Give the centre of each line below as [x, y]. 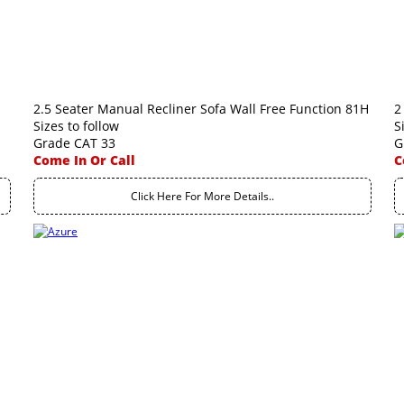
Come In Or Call [84, 160]
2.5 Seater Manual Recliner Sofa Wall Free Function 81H [201, 109]
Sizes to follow [76, 126]
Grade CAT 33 [74, 143]
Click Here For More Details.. [202, 196]
